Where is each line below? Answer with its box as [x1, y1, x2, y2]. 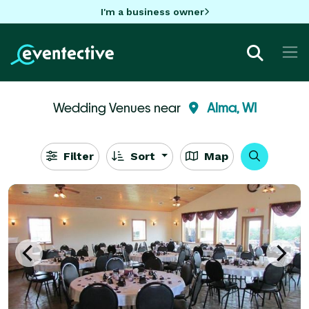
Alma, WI [206, 99, 257, 115]
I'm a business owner [100, 6, 204, 17]
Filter [59, 149, 94, 163]
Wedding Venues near [52, 99, 183, 115]
